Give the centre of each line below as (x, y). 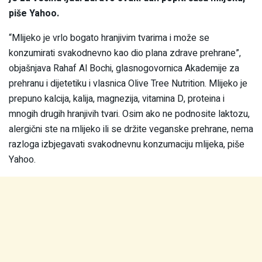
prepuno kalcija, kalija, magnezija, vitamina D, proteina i (117, 99)
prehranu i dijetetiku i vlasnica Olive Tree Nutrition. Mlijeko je (128, 83)
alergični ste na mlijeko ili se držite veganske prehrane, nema (131, 129)
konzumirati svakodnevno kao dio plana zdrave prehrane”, (125, 53)
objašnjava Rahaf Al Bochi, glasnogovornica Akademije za (124, 68)
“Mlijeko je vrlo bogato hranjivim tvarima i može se (109, 38)
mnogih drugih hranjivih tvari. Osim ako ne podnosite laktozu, (129, 114)
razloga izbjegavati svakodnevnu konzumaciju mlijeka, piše (127, 144)
